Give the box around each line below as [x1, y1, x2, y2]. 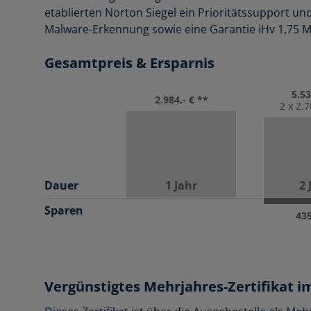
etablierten [44, 5, 105, 20]
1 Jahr [165, 177, 198, 193]
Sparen [44, 202, 83, 218]
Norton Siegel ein [105, 5, 198, 20]
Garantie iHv [210, 22, 278, 37]
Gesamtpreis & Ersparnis [44, 53, 215, 72]
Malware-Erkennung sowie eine [44, 22, 210, 37]
